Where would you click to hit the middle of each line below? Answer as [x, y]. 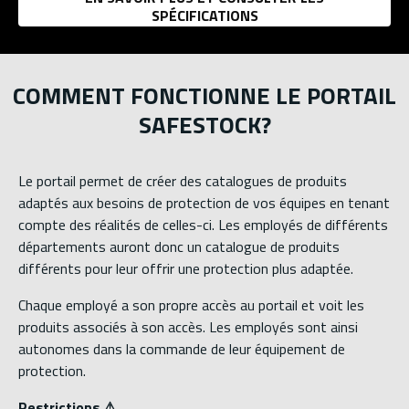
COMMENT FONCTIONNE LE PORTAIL [204, 95]
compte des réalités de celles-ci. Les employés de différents [203, 224]
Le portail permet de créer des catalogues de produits [183, 180]
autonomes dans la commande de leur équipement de [182, 348]
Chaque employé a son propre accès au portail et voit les [191, 304]
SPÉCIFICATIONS [204, 15]
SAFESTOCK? [204, 124]
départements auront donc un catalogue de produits [179, 246]
